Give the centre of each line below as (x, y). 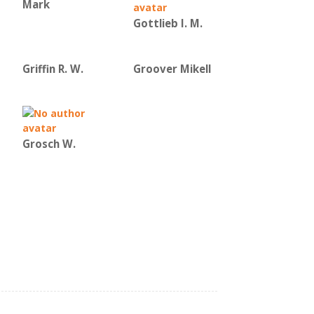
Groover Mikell (172, 69)
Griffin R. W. (53, 69)
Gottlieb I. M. (168, 23)
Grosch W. (49, 144)
